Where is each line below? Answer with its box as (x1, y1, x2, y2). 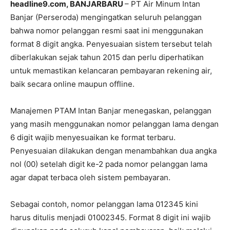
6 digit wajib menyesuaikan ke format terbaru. (10, 132, 176, 142)
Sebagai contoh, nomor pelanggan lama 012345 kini (10, 199, 198, 209)
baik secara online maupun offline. (10, 79, 135, 89)
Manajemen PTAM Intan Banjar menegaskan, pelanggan (10, 105, 212, 116)
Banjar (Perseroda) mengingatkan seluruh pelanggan (10, 12, 202, 22)
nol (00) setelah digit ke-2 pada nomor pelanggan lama (10, 159, 207, 169)
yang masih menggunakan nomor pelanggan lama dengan (10, 119, 219, 129)
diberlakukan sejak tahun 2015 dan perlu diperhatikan (10, 52, 204, 62)
